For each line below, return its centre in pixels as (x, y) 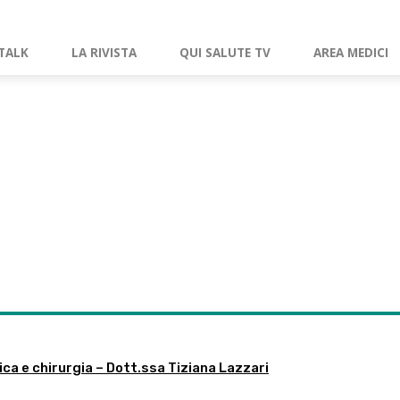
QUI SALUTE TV (225, 53)
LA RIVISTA (104, 53)
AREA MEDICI (351, 53)
